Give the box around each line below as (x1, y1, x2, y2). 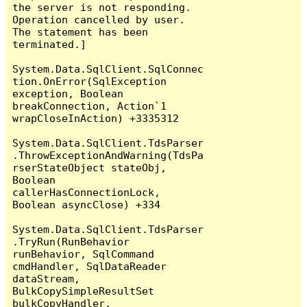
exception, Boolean (12, 87, 124, 99)
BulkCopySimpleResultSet (12, 284, 155, 297)
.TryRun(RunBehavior (12, 235, 130, 247)
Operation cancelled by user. (12, 13, 186, 25)
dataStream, (12, 272, 81, 284)
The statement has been (12, 25, 149, 38)
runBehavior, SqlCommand (12, 247, 155, 260)
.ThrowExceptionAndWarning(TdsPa (12, 149, 204, 161)
